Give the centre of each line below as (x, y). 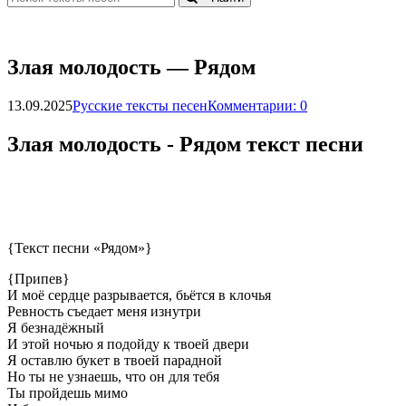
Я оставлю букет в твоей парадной (115, 361)
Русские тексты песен (140, 106)
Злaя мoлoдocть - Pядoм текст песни (185, 145)
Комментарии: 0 (257, 106)
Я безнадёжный (56, 328)
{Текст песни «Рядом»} (80, 248)
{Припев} (39, 279)
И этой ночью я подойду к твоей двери (128, 344)
